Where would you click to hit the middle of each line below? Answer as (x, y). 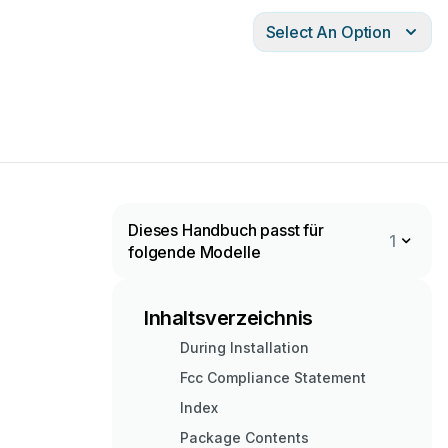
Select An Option (328, 32)
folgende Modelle (194, 252)
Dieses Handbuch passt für (226, 230)
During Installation (244, 347)
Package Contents (244, 437)
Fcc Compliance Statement (273, 377)
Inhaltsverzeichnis (228, 318)
